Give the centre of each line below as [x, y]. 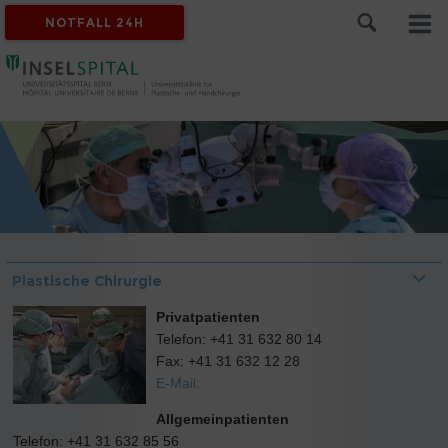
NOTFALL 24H [95, 22]
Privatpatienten [207, 317]
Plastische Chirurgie [87, 281]
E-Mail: [177, 383]
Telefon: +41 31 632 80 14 [238, 339]
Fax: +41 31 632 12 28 [227, 361]
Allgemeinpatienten [222, 419]
